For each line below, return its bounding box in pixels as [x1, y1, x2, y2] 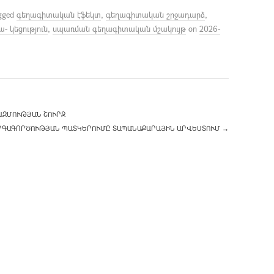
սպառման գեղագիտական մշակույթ [53, 23, 186, 34]
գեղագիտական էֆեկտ [17, 9, 101, 20]
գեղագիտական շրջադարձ [106, 9, 205, 20]
